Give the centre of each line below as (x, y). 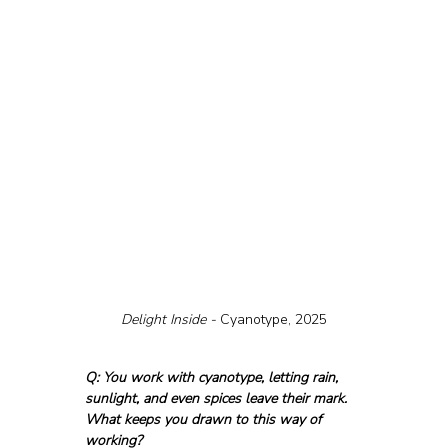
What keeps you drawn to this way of (204, 419)
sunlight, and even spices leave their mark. (217, 398)
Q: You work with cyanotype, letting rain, (213, 377)
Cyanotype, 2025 (273, 319)
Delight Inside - (170, 319)
